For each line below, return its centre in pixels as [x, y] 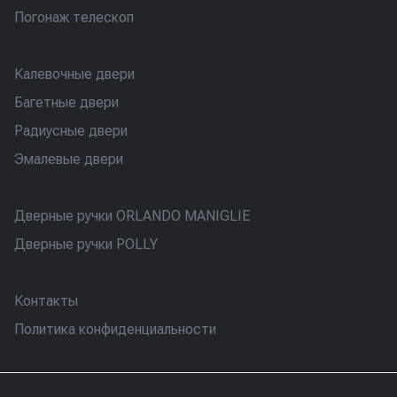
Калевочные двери [74, 74]
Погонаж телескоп [74, 17]
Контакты [46, 300]
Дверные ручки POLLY [86, 244]
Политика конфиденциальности [115, 329]
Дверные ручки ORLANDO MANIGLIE [132, 215]
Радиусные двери [71, 130]
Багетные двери [66, 102]
